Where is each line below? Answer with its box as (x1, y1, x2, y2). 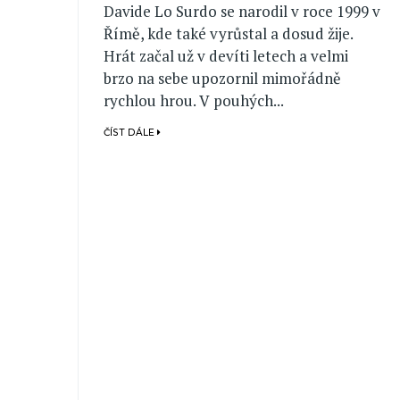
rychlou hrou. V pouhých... (104, 90, 285, 112)
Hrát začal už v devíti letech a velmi (104, 46, 349, 67)
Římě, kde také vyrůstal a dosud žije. (104, 23, 354, 45)
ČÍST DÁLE (104, 127, 158, 139)
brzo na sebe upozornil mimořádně (104, 68, 342, 89)
